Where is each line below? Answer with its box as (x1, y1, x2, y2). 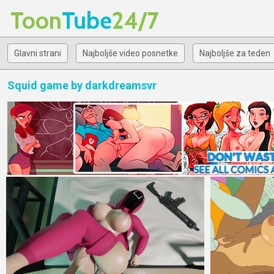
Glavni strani (14, 48, 61, 58)
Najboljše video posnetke (83, 48, 178, 58)
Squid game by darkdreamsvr (7, 79, 157, 92)
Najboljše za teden (199, 48, 270, 58)
